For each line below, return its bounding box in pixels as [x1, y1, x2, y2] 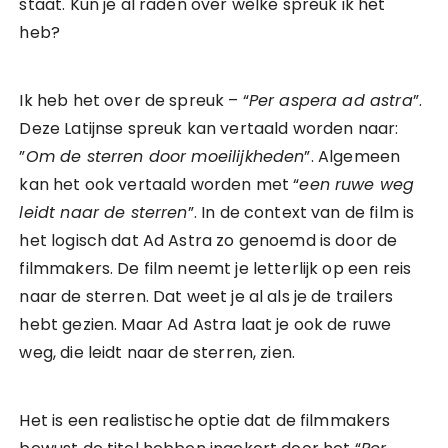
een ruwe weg [299, 173, 415, 196]
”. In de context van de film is [187, 201, 415, 224]
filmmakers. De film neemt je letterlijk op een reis [19, 257, 412, 280]
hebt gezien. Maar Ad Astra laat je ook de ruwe [19, 313, 392, 336]
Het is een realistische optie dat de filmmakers [19, 409, 391, 432]
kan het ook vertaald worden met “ [19, 173, 300, 196]
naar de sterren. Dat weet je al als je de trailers [19, 285, 393, 308]
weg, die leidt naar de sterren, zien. [19, 341, 296, 364]
